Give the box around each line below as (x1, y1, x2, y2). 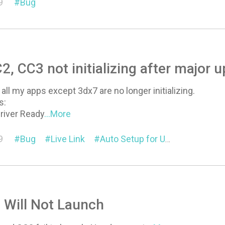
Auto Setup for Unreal (100, 133, 166, 144)
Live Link (51, 133, 85, 144)
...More (44, 108, 71, 119)
